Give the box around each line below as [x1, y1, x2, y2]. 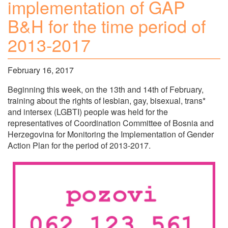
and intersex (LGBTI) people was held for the [8, 105, 168, 118]
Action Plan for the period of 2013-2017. [8, 139, 151, 151]
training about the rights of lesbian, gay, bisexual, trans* [8, 94, 206, 106]
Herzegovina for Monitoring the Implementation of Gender [8, 128, 214, 140]
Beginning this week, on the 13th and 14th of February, [8, 83, 204, 95]
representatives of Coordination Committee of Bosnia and [8, 117, 214, 129]
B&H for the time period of [8, 13, 206, 39]
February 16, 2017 [8, 64, 74, 76]
